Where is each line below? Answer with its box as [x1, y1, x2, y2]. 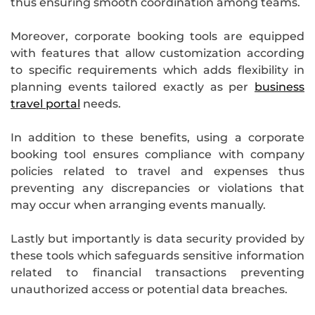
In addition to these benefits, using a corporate [11, 130, 304, 144]
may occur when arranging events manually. [11, 198, 266, 212]
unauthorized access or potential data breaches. [11, 282, 288, 296]
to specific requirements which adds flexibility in [11, 63, 304, 77]
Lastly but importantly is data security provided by [11, 231, 304, 245]
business [255, 79, 304, 94]
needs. [80, 96, 121, 110]
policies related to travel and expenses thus [11, 164, 304, 178]
